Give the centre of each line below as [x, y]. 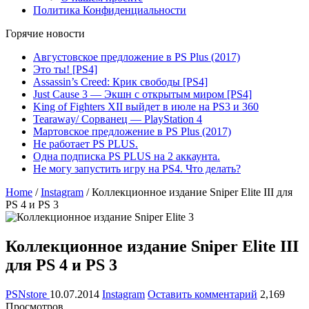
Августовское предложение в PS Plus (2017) [137, 57]
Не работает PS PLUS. [86, 144]
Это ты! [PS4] [65, 69]
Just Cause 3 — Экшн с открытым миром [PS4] [142, 94]
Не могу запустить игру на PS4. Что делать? [137, 169]
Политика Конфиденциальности [110, 10]
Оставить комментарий [202, 294]
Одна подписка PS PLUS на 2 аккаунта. [127, 156]
